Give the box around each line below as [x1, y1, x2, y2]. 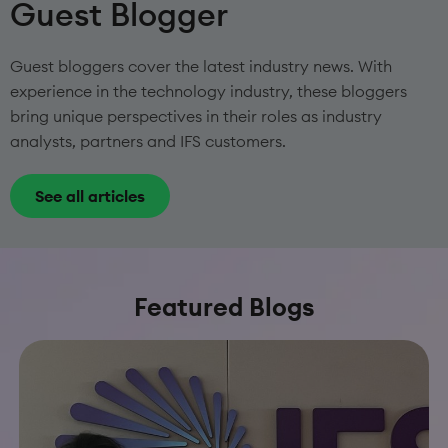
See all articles [35, 186, 145, 206]
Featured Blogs [133, 291, 315, 323]
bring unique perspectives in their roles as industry [10, 106, 382, 126]
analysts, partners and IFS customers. [10, 131, 286, 151]
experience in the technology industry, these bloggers [10, 81, 407, 101]
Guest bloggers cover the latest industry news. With [10, 56, 392, 76]
